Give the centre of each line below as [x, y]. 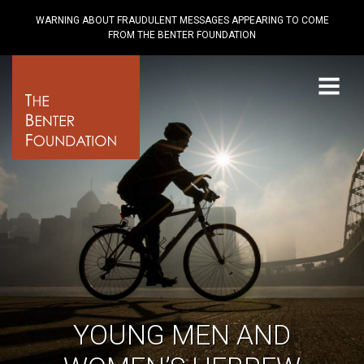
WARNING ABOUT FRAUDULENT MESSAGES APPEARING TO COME [182, 20]
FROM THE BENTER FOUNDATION [182, 35]
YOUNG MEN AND [182, 335]
